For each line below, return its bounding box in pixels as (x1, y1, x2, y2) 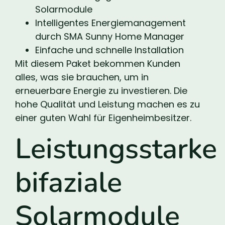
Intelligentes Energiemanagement (35, 17, 186, 30)
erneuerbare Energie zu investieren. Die (15, 84, 187, 97)
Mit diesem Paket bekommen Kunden (15, 57, 180, 70)
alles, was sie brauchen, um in (15, 71, 149, 84)
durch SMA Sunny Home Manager (35, 30, 184, 43)
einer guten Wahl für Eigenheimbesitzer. (15, 111, 191, 125)
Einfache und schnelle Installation (35, 44, 184, 57)
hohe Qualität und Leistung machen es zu (15, 98, 200, 111)
